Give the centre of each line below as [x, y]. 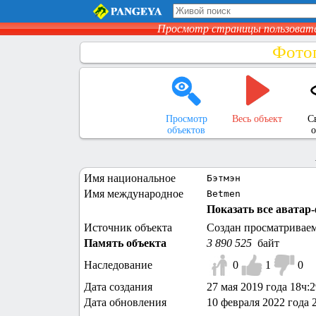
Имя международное [134, 194]
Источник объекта [128, 228]
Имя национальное [130, 178]
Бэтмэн [224, 178]
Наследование [122, 265]
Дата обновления [129, 303]
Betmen [224, 194]
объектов [186, 130]
